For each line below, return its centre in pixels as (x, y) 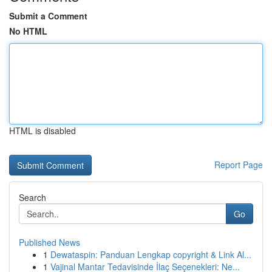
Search (32, 197)
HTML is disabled (42, 131)
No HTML (28, 31)
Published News (49, 242)
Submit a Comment (48, 16)
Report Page (239, 165)
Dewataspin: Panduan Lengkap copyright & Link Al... (151, 254)
